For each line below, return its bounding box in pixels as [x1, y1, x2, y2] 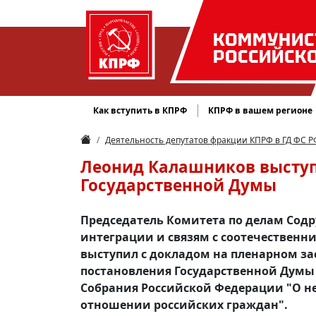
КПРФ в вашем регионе [208, 104, 313, 116]
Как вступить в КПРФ [93, 104, 188, 116]
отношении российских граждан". [80, 297, 288, 312]
